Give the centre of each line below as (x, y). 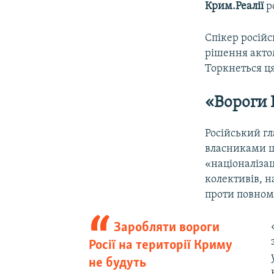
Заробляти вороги (167, 228)
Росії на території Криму (160, 245)
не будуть (117, 263)
